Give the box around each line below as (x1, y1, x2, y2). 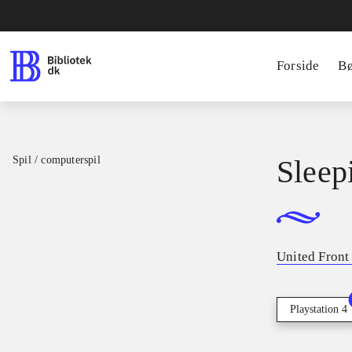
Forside (277, 58, 320, 73)
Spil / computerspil (13, 154, 101, 166)
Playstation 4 (290, 303, 347, 316)
